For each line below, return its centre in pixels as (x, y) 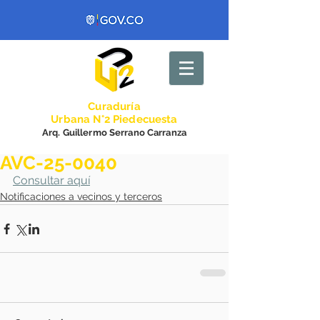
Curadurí (111, 106)
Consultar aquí (51, 180)
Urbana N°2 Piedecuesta (114, 119)
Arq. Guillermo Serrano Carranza (114, 132)
